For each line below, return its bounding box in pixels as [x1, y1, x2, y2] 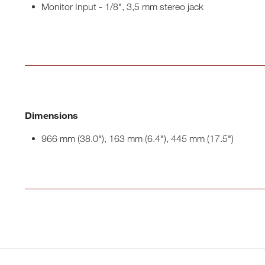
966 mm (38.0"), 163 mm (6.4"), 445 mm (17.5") [41, 133, 234, 144]
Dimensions [25, 109, 78, 121]
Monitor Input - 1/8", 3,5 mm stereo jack [41, 1, 203, 12]
